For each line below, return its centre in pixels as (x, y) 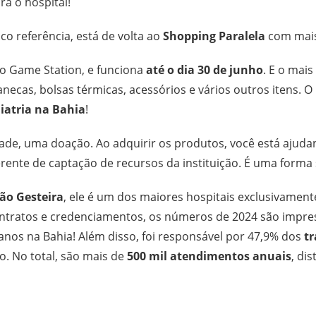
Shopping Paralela (214, 36)
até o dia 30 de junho (205, 69)
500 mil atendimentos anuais (209, 256)
